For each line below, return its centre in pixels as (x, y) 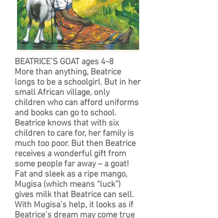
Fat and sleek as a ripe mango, (71, 174)
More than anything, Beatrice (68, 72)
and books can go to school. (65, 113)
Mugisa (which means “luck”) (68, 185)
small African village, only (62, 93)
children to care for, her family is (74, 134)
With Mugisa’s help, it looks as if (74, 205)
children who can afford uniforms (77, 103)
